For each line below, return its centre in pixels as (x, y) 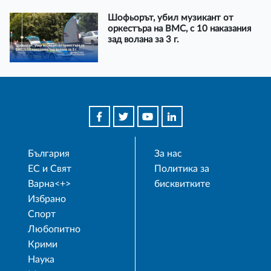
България (49, 154)
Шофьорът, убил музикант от (170, 18)
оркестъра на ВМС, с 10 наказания (179, 29)
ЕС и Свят (50, 169)
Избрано (47, 199)
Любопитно (54, 230)
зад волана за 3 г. (143, 40)
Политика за (182, 169)
